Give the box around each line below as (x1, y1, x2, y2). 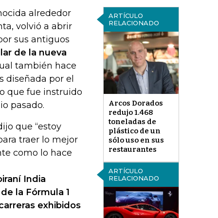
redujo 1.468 (108, 108, 153, 117)
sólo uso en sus (108, 136, 164, 145)
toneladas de (108, 117, 156, 127)
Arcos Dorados (108, 99, 163, 108)
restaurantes (108, 145, 157, 154)
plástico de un (108, 127, 161, 136)
